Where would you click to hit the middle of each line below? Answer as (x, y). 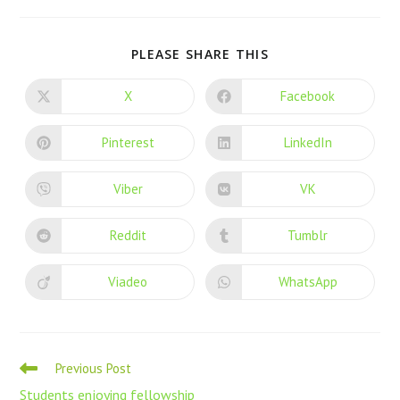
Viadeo (128, 282)
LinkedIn (308, 143)
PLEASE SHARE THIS (200, 54)
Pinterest (128, 143)
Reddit (128, 236)
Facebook (308, 96)
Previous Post (94, 368)
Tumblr (308, 236)
